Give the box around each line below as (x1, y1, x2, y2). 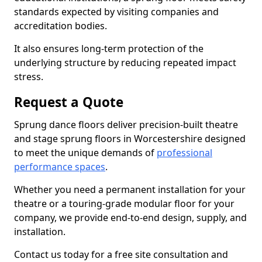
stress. (14, 70, 43, 83)
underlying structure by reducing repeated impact (14, 56, 236, 69)
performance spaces (14, 160, 105, 173)
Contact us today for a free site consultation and (14, 248, 228, 261)
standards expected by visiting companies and (14, 5, 219, 18)
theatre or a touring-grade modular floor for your (14, 197, 235, 210)
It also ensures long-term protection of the (14, 42, 204, 55)
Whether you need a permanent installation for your (14, 183, 246, 196)
